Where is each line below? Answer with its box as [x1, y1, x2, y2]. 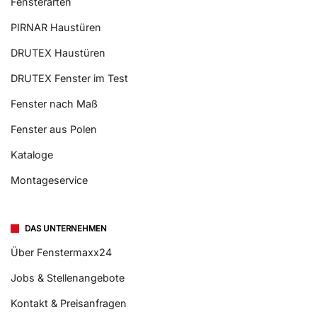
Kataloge [11, 149, 53, 161]
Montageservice [11, 174, 88, 187]
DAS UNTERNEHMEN [25, 224, 107, 234]
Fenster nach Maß [11, 98, 98, 110]
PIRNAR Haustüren [11, 21, 101, 34]
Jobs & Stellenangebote [11, 272, 125, 284]
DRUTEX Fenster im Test [11, 72, 128, 85]
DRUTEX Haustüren [11, 47, 105, 59]
